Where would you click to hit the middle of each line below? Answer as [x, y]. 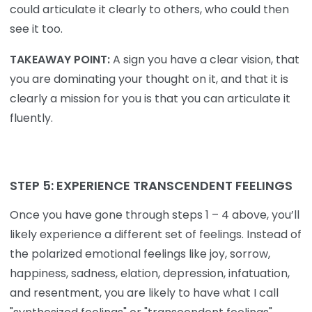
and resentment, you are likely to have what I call [144, 293]
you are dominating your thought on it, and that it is [149, 79]
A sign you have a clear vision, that [205, 59]
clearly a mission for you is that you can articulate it [150, 98]
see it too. [36, 29]
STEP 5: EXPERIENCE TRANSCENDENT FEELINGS [151, 186]
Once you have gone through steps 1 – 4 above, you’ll [155, 215]
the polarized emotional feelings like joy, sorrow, [140, 254]
